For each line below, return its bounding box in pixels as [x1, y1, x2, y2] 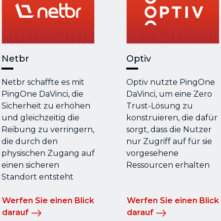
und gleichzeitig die [1, 113, 79, 123]
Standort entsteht [1, 172, 74, 182]
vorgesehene [126, 148, 179, 158]
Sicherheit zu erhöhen [1, 101, 90, 111]
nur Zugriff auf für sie [126, 137, 212, 147]
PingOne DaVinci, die [1, 89, 83, 99]
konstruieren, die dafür [126, 113, 218, 123]
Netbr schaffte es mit [1, 77, 84, 87]
